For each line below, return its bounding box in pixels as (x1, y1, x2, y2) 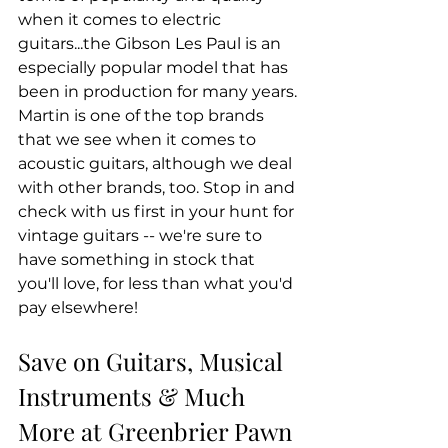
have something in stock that (18, 250, 259, 270)
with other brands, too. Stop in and (18, 178, 299, 198)
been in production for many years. (18, 82, 301, 102)
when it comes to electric (18, 10, 225, 30)
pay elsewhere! (18, 298, 138, 318)
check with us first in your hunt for (18, 202, 298, 222)
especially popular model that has (18, 58, 292, 78)
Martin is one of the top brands (18, 106, 268, 126)
